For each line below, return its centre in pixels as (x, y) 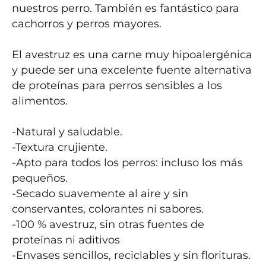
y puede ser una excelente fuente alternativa (132, 70)
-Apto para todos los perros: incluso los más (127, 163)
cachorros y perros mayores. (88, 24)
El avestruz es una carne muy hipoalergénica (132, 55)
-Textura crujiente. (60, 147)
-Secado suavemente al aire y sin (100, 194)
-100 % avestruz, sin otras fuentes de (108, 224)
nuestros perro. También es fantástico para (126, 8)
